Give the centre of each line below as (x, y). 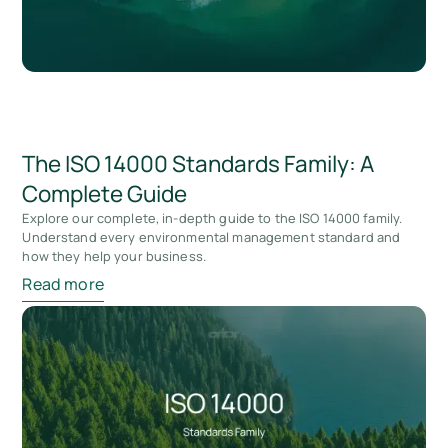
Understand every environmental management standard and (211, 236)
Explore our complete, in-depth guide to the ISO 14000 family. (212, 217)
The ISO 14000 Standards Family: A (198, 163)
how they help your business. (114, 255)
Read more (63, 284)
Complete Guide (105, 193)
